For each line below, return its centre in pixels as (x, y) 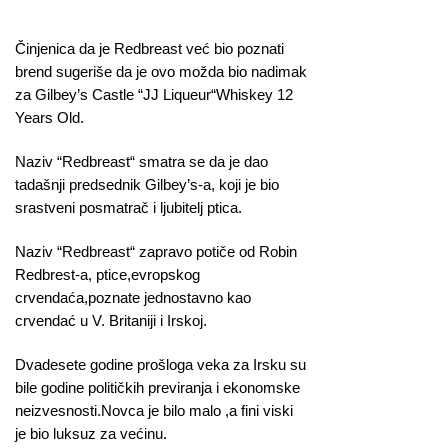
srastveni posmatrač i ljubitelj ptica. (128, 207)
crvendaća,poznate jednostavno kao (133, 298)
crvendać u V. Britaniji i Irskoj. (111, 321)
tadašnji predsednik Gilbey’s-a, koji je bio (147, 184)
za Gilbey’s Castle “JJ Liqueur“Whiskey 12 (154, 94)
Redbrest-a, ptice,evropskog (107, 275)
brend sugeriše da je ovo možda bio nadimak (161, 71)
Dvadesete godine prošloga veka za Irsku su (160, 365)
